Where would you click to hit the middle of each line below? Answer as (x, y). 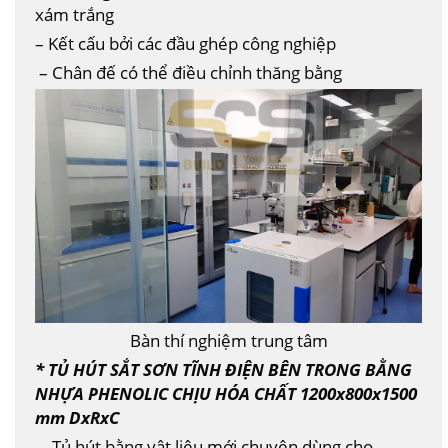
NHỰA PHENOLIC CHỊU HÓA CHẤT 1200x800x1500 (226, 392)
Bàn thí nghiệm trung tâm (228, 339)
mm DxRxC (77, 416)
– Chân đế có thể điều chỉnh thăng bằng (188, 71)
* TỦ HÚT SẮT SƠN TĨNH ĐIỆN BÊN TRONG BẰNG (223, 368)
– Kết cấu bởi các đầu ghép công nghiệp (185, 42)
